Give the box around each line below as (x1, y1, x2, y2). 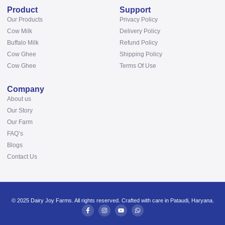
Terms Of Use (120, 62, 156, 69)
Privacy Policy (120, 16, 158, 23)
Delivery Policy (120, 28, 160, 35)
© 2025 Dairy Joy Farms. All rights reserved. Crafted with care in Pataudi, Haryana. (11, 197, 214, 203)
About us (7, 95, 31, 102)
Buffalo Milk (7, 39, 39, 46)
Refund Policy (120, 39, 158, 46)
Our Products (7, 16, 43, 23)
